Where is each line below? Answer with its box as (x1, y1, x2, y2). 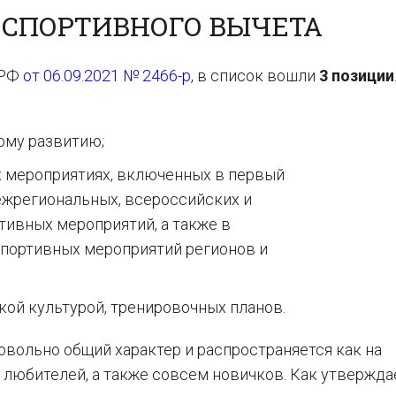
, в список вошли (191, 66, 319, 85)
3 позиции (319, 66, 394, 85)
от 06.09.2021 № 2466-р (23, 66, 191, 85)
